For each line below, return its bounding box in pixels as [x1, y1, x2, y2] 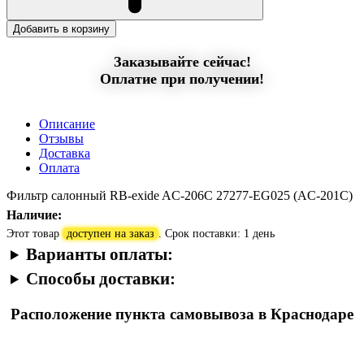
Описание [39, 116, 95, 131]
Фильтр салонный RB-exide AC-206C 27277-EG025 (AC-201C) [6, 188, 353, 202]
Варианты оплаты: [26, 244, 174, 264]
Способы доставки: [26, 268, 176, 288]
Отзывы [39, 131, 84, 145]
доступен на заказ [67, 227, 154, 240]
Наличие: [6, 206, 62, 223]
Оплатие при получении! [100, 70, 264, 87]
